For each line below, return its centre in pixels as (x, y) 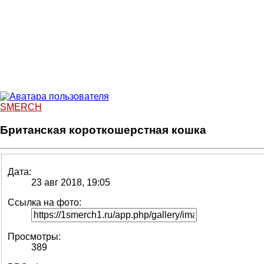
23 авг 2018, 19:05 (71, 183)
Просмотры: (34, 237)
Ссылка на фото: (44, 203)
